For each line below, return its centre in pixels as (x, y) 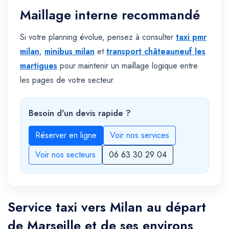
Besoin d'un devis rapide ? (80, 113)
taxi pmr (191, 37)
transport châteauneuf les (156, 52)
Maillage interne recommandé (110, 15)
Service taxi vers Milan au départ (107, 207)
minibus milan (70, 52)
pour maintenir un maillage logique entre (128, 66)
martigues (39, 66)
